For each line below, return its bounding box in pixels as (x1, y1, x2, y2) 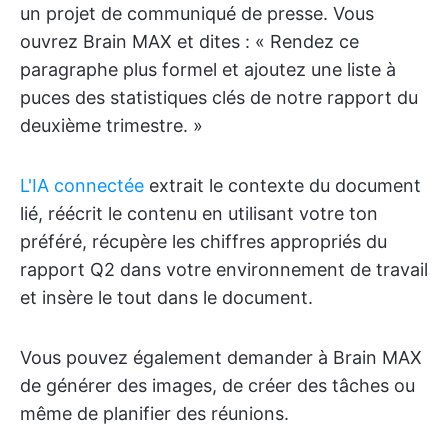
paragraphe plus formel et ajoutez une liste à (20, 58, 396, 80)
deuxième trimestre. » (20, 114, 203, 136)
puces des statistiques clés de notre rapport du (20, 86, 418, 108)
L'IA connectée (20, 174, 144, 196)
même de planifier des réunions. (20, 402, 289, 424)
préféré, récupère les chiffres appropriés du (20, 230, 387, 252)
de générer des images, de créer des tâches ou (20, 374, 415, 396)
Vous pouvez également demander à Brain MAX (20, 346, 422, 368)
